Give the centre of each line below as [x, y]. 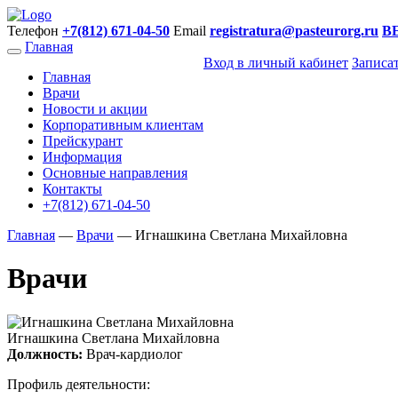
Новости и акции [95, 109]
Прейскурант [83, 141]
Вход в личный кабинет [276, 63]
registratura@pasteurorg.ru [294, 31]
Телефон [35, 31]
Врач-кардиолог [133, 354]
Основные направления [115, 173]
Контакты [72, 189]
